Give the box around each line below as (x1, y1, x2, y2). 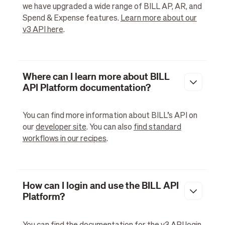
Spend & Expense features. (22, 14, 121, 23)
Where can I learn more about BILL (22, 70, 170, 82)
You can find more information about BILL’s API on (22, 112, 197, 121)
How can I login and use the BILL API (22, 179, 179, 192)
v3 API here (22, 26, 63, 34)
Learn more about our (120, 14, 197, 23)
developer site (35, 124, 86, 132)
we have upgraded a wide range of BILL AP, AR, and (22, 3, 202, 11)
